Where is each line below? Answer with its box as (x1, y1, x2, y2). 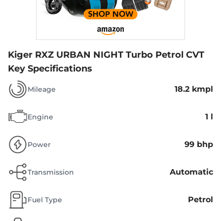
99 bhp (184, 140, 213, 149)
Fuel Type (28, 195, 62, 205)
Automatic (170, 167, 213, 177)
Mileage (28, 85, 56, 94)
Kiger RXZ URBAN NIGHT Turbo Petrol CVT (8, 49, 204, 61)
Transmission (28, 168, 74, 177)
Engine (28, 112, 53, 122)
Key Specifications (8, 63, 92, 74)
